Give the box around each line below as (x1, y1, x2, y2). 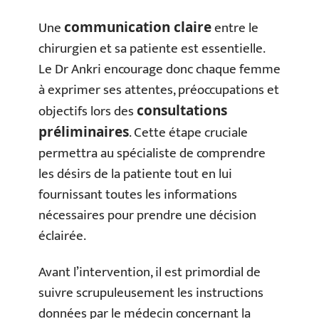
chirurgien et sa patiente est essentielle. (38, 37, 265, 60)
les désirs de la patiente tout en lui (38, 162, 232, 185)
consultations (137, 100, 227, 120)
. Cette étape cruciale (129, 121, 248, 144)
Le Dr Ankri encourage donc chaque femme (38, 58, 281, 80)
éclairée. (38, 224, 86, 247)
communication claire (64, 17, 211, 36)
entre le (211, 16, 258, 39)
